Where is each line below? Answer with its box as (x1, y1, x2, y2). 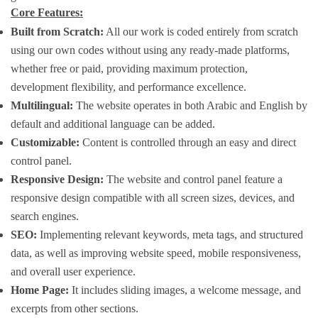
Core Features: (11, 6, 83, 18)
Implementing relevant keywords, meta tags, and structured (40, 228, 303, 241)
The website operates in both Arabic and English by (73, 99, 307, 111)
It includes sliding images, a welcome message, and (69, 283, 301, 296)
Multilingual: (11, 99, 73, 111)
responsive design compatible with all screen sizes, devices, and (11, 191, 295, 204)
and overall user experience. (11, 265, 136, 278)
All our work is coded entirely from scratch (104, 25, 298, 38)
